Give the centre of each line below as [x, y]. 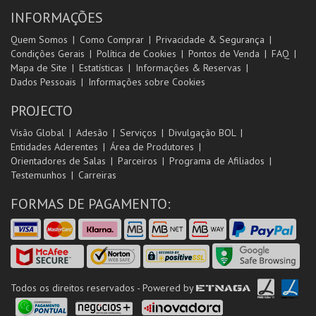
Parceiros [138, 161]
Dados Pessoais [43, 82]
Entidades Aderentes [54, 147]
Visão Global [37, 133]
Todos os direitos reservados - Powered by [103, 288]
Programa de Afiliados [217, 161]
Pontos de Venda [224, 54]
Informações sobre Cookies [147, 82]
